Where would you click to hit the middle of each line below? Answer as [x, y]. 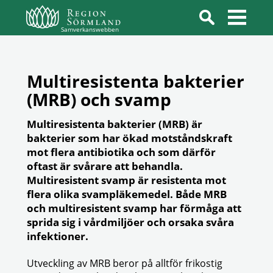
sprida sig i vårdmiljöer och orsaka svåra [130, 222]
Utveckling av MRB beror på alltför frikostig [125, 263]
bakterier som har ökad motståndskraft [129, 138]
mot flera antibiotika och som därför [121, 152]
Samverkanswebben [90, 29]
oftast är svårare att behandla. [105, 166]
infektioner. [58, 236]
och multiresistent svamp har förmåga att [134, 208]
